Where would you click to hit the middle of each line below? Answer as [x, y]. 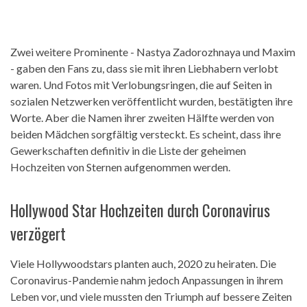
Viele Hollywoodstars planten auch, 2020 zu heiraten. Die [143, 264]
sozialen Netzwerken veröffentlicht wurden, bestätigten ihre [151, 101]
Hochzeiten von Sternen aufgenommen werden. [120, 167]
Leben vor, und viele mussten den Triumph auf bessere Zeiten [151, 297]
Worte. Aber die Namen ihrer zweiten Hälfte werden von [142, 117]
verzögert [38, 234]
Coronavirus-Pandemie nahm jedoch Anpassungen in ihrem [147, 280]
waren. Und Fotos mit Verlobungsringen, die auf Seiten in [141, 84]
